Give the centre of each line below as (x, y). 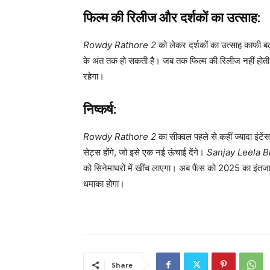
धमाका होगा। (104, 184)
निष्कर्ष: (100, 110)
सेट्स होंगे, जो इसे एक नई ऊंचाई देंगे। (145, 152)
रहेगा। (94, 77)
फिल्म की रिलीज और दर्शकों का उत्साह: (172, 18)
